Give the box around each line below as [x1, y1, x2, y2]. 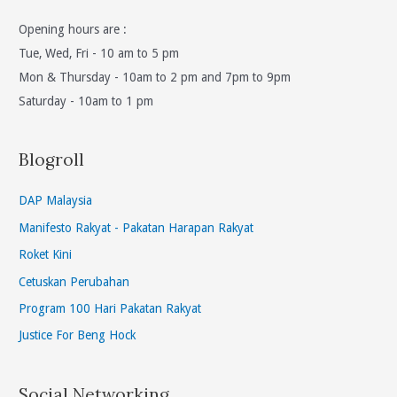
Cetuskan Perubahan [19, 274, 130, 289]
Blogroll [19, 149, 85, 171]
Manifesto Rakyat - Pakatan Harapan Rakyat [19, 220, 254, 235]
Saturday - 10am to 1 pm [19, 93, 154, 108]
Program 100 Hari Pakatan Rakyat [19, 300, 202, 315]
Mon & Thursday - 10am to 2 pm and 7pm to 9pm [19, 69, 292, 84]
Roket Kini [19, 247, 73, 262]
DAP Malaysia [19, 193, 93, 208]
